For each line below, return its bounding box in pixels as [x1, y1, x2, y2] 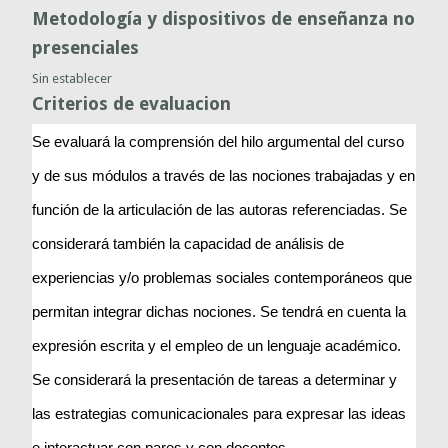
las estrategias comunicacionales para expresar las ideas [32, 405, 407, 422]
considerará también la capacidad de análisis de [32, 235, 345, 252]
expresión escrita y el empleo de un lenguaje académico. [32, 337, 402, 354]
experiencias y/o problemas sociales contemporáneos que [32, 269, 413, 286]
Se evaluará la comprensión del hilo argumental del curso [32, 133, 405, 150]
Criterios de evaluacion [32, 92, 232, 114]
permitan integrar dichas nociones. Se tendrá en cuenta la [32, 303, 407, 320]
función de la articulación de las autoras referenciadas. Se [32, 201, 408, 218]
